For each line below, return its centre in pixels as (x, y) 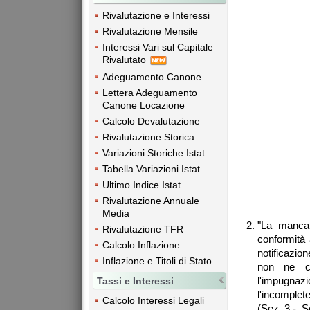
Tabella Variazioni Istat (151, 168)
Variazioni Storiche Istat (154, 153)
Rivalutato (126, 60)
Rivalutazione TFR (143, 229)
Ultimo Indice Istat (142, 184)
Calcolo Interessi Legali (153, 300)
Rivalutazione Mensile (150, 31)
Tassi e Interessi (135, 281)
